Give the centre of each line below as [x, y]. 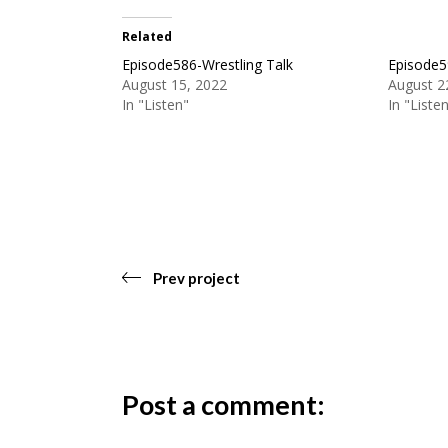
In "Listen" [155, 104]
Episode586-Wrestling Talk [207, 64]
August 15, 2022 [174, 84]
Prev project [196, 277]
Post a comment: [223, 404]
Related [147, 36]
